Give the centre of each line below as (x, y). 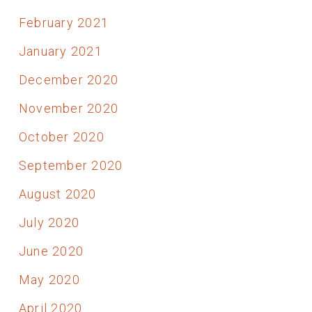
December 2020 (69, 79)
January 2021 (60, 51)
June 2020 (51, 251)
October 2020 (61, 136)
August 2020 (57, 194)
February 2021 (64, 22)
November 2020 (69, 108)
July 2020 (49, 222)
